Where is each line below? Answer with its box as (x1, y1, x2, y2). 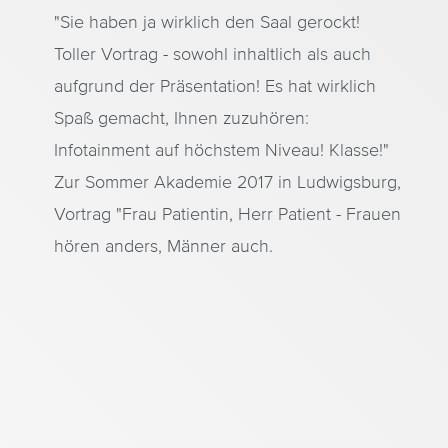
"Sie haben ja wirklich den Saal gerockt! (53, 13, 360, 32)
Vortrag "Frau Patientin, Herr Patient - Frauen (53, 205, 401, 224)
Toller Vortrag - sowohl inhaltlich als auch (53, 45, 371, 64)
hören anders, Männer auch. (53, 237, 273, 256)
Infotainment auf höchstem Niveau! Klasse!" (53, 141, 389, 160)
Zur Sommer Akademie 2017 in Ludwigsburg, (53, 173, 401, 192)
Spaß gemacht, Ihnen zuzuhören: (53, 109, 309, 128)
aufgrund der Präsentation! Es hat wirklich (53, 77, 376, 96)
